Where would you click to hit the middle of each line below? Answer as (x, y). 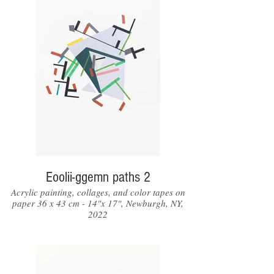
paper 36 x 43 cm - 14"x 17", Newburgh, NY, (98, 203)
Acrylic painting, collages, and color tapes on (98, 192)
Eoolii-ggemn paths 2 (98, 177)
